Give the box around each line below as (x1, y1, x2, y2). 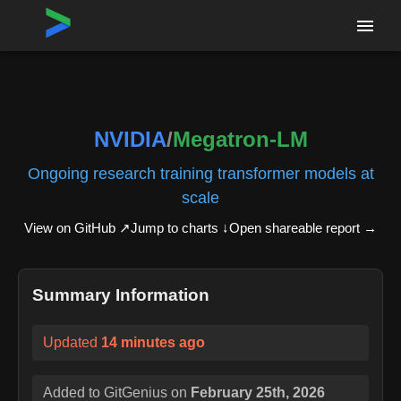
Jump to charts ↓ (131, 219, 229, 235)
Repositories (60, 13, 131, 26)
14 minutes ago (101, 334, 205, 350)
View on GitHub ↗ (24, 219, 131, 235)
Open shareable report (229, 219, 360, 235)
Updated (43, 334, 101, 350)
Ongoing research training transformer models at (27, 163, 374, 183)
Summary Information (32, 285, 209, 304)
